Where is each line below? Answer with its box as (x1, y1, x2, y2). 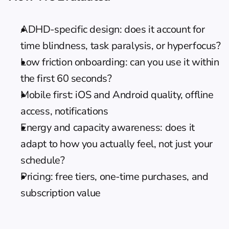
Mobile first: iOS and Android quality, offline (20, 88, 214, 102)
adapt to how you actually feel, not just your (20, 137, 213, 151)
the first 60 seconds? (20, 72, 112, 85)
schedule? (20, 153, 65, 167)
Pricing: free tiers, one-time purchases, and (20, 170, 209, 184)
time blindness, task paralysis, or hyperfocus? (20, 39, 221, 53)
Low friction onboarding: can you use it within (20, 55, 219, 69)
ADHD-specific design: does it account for (20, 22, 205, 36)
